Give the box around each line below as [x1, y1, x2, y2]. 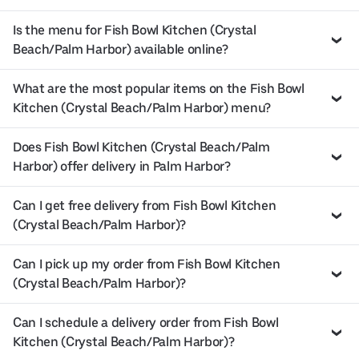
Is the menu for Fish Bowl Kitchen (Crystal [13, 22, 256, 38]
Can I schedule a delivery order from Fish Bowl [13, 314, 279, 330]
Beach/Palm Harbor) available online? [13, 41, 228, 57]
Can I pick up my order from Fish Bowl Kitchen [13, 256, 280, 272]
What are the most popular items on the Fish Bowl [13, 80, 305, 96]
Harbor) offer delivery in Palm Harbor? [13, 158, 231, 174]
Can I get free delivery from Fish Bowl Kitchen [13, 197, 276, 213]
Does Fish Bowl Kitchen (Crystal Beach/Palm [13, 139, 270, 155]
